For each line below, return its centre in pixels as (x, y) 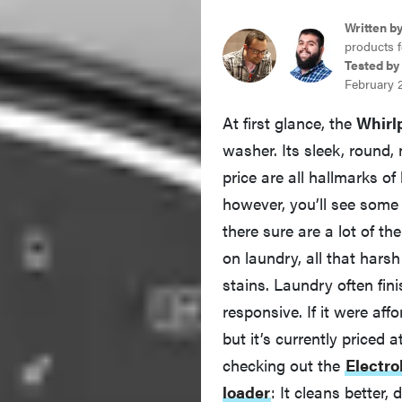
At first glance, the (289, 117)
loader (246, 386)
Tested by (372, 59)
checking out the (284, 359)
